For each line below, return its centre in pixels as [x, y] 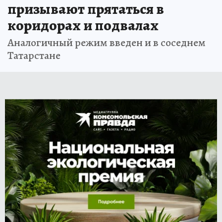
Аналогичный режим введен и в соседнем [107, 43]
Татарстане [34, 56]
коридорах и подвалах [83, 26]
